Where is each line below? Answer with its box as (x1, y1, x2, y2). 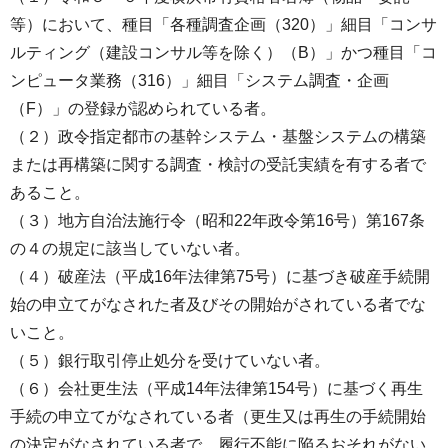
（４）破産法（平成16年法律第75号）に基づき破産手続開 (10, 268, 430, 286)
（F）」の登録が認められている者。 (10, 100, 276, 118)
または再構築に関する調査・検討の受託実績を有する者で (10, 156, 426, 174)
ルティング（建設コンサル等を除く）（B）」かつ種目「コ (10, 44, 437, 62)
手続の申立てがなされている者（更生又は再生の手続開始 (10, 408, 426, 426)
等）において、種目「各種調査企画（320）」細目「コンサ (10, 16, 437, 34)
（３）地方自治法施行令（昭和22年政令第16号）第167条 (10, 212, 425, 230)
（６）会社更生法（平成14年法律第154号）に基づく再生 (10, 380, 423, 398)
